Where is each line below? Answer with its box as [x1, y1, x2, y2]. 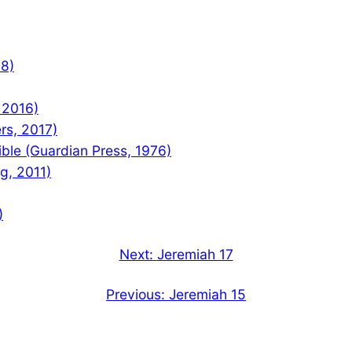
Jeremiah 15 [169, 286, 246, 303]
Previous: [106, 286, 165, 303]
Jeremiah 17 [156, 246, 233, 263]
